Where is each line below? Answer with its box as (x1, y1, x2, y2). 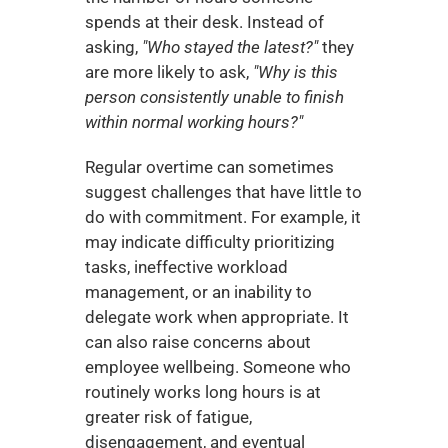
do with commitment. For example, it (84, 207, 361, 227)
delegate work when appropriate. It (84, 307, 349, 327)
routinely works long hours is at (84, 382, 321, 402)
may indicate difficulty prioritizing (84, 232, 335, 252)
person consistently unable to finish (84, 87, 344, 107)
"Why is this (252, 62, 338, 82)
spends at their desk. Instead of (84, 12, 324, 32)
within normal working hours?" (84, 112, 303, 132)
